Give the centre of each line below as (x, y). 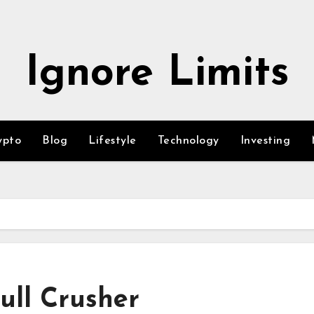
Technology (188, 141)
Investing (265, 141)
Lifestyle (112, 141)
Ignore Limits (157, 74)
